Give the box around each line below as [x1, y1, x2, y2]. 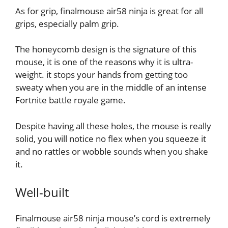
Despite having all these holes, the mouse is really [15, 120, 211, 132]
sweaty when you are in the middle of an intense [15, 81, 207, 94]
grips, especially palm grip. [15, 17, 119, 30]
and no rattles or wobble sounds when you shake [15, 145, 208, 157]
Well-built [15, 184, 69, 201]
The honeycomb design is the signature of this [15, 43, 196, 55]
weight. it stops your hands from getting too [15, 69, 188, 81]
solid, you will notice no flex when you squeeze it [15, 132, 206, 145]
